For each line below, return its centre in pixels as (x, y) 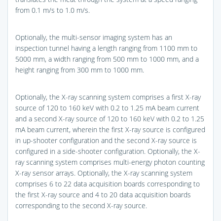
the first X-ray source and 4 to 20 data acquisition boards (103, 194)
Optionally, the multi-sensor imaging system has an (94, 37)
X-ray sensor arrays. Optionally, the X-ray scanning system (104, 173)
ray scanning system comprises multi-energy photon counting (110, 162)
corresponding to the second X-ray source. (81, 205)
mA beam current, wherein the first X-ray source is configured (110, 129)
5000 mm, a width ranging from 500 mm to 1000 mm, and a (107, 59)
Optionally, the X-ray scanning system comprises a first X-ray (108, 97)
